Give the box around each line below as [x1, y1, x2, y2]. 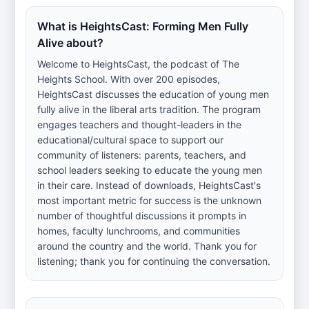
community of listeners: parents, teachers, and [37, 149, 246, 161]
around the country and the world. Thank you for [37, 240, 257, 252]
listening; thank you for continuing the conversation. [37, 255, 270, 267]
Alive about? [37, 36, 103, 50]
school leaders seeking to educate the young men [37, 164, 262, 176]
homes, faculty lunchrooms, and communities [37, 225, 240, 237]
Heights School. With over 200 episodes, [37, 73, 220, 85]
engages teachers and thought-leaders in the [37, 119, 241, 130]
